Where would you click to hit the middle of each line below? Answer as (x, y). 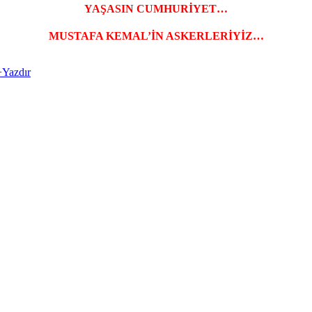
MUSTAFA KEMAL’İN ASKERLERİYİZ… (156, 36)
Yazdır (16, 72)
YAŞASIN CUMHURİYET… (156, 9)
